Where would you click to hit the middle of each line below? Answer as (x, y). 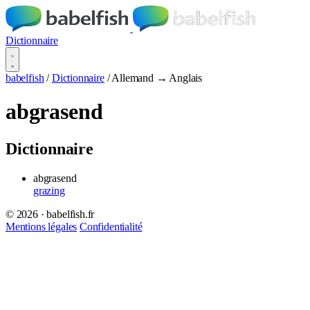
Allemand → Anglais (157, 78)
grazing (49, 190)
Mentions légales (42, 226)
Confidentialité (111, 226)
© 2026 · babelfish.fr (50, 214)
